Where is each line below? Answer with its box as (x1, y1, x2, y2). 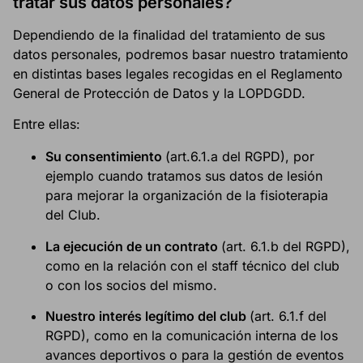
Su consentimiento (45, 148, 165, 165)
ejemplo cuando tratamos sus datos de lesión (45, 168, 322, 185)
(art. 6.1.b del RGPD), (221, 237, 350, 254)
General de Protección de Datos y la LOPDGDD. (13, 84, 305, 101)
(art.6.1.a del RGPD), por (165, 148, 314, 165)
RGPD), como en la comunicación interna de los (45, 327, 338, 344)
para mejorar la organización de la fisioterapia (45, 187, 328, 204)
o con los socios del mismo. (45, 276, 217, 293)
